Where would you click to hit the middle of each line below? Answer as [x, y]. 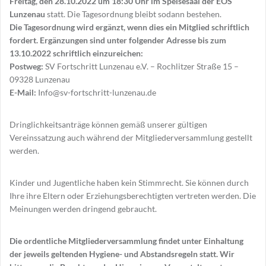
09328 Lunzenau [40, 80]
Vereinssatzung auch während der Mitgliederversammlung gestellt [131, 138]
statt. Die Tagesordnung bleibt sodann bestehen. [133, 14]
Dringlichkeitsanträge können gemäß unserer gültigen [108, 125]
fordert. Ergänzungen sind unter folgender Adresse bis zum [118, 40]
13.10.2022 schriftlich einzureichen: [76, 53]
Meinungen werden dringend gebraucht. [83, 209]
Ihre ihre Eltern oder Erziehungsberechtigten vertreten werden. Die [133, 196]
